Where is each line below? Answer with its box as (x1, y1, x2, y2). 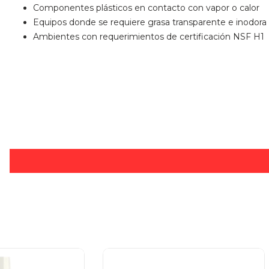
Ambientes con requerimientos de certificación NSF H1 (33, 31, 264, 42)
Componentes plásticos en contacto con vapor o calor (33, 2, 259, 13)
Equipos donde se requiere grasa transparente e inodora (33, 16, 267, 28)
